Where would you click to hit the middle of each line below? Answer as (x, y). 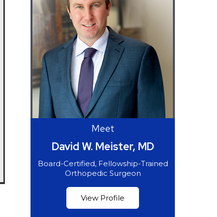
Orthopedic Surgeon (103, 173)
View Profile (103, 198)
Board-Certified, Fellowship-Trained (103, 163)
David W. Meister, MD (103, 147)
